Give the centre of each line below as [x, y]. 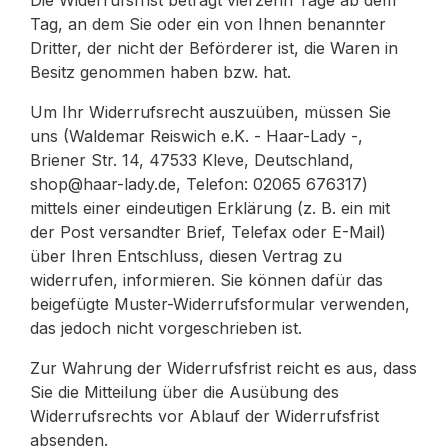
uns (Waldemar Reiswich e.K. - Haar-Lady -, [196, 136]
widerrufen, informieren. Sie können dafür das [206, 280]
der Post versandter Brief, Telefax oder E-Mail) [208, 232]
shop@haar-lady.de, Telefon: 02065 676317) [199, 184]
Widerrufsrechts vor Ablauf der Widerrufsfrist [204, 416]
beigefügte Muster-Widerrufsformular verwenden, [220, 304]
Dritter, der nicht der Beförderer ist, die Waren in [214, 48]
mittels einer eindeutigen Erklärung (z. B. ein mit [210, 208]
